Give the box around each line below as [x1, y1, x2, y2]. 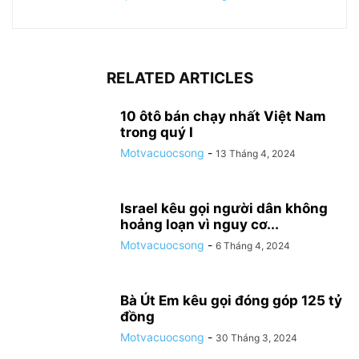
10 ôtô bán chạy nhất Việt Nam [120, 108, 326, 125]
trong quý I [120, 124, 193, 141]
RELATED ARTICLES [106, 69, 253, 88]
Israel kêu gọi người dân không [120, 200, 328, 217]
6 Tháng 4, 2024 [216, 240, 290, 252]
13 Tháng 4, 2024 [216, 147, 296, 160]
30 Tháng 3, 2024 [216, 332, 297, 345]
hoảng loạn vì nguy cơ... [120, 216, 279, 233]
